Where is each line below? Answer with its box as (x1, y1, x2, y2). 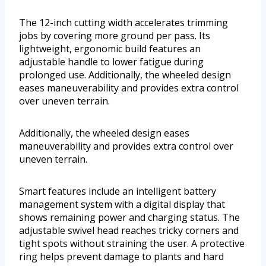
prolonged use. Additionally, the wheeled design (19, 68, 231, 82)
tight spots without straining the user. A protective (19, 237, 245, 251)
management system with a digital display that (19, 198, 225, 211)
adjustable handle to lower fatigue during (19, 55, 204, 69)
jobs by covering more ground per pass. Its (19, 29, 210, 43)
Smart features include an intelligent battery (19, 185, 216, 198)
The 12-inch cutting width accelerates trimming (19, 16, 228, 30)
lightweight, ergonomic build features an (19, 42, 201, 56)
